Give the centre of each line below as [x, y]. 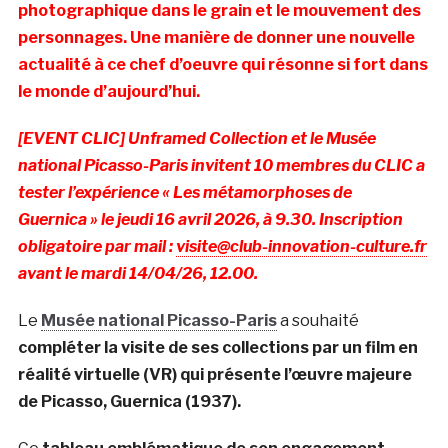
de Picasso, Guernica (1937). [130, 401]
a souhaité [317, 320]
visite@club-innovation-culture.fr [301, 246]
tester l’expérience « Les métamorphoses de [184, 192]
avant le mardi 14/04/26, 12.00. [137, 273]
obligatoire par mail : [96, 246]
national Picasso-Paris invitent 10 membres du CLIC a [221, 165]
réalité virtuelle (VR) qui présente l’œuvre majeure [214, 374]
